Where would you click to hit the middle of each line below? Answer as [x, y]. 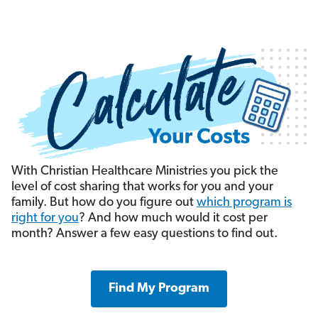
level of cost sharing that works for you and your [142, 187]
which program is [244, 202]
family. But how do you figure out [104, 202]
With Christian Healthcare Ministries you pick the [145, 171]
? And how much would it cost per [173, 218]
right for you [45, 218]
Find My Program [159, 288]
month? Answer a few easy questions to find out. [144, 234]
